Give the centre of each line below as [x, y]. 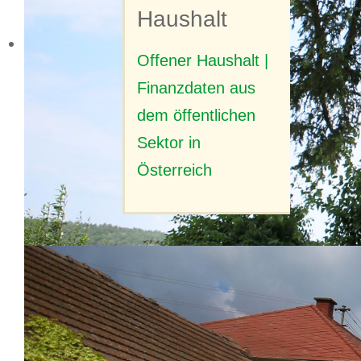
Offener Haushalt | [203, 61]
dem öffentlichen [196, 116]
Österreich [174, 170]
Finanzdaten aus [196, 88]
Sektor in [169, 143]
